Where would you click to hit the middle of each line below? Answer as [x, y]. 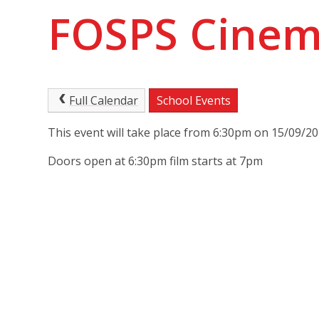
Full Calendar [103, 100]
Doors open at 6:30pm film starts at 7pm [156, 161]
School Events [193, 100]
